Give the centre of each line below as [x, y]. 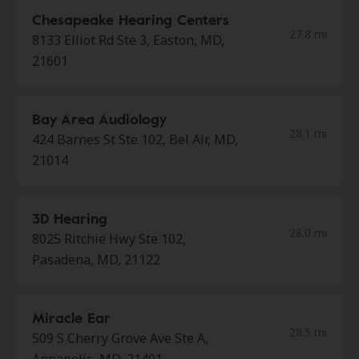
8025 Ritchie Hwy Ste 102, [109, 239]
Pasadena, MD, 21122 [96, 260]
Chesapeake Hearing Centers [131, 19]
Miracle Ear [71, 317]
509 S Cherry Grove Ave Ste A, [120, 338]
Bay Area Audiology [99, 119]
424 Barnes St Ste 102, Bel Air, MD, [135, 139]
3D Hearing [70, 218]
